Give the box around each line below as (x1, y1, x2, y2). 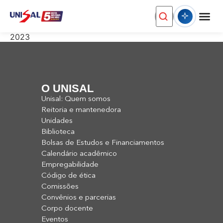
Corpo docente (41, 205, 93, 213)
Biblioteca (41, 128, 75, 136)
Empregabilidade (41, 161, 99, 169)
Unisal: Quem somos (41, 96, 111, 103)
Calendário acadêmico (41, 150, 117, 158)
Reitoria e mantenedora (41, 107, 121, 114)
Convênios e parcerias (41, 194, 116, 202)
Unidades (41, 117, 73, 125)
